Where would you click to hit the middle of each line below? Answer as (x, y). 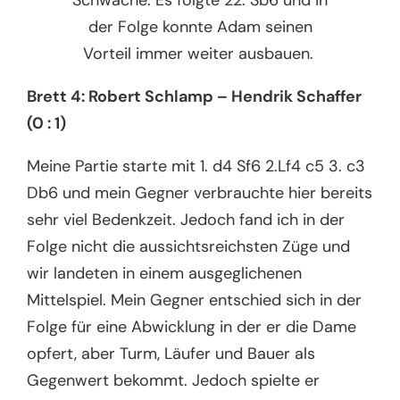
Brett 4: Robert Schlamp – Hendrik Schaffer (195, 96)
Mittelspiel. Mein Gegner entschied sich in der (195, 300)
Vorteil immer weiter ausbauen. (200, 53)
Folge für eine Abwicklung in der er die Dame (192, 326)
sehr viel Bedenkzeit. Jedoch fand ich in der (186, 219)
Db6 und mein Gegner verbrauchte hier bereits (200, 192)
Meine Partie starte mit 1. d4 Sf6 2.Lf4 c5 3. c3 (196, 166)
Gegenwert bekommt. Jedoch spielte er (174, 380)
